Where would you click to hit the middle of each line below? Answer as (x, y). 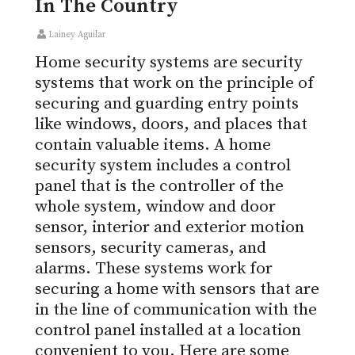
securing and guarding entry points (167, 104)
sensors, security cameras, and (151, 248)
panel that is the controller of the (159, 187)
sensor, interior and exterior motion (170, 228)
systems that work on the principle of (174, 84)
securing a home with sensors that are (177, 290)
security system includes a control (163, 166)
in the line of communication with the (176, 310)
